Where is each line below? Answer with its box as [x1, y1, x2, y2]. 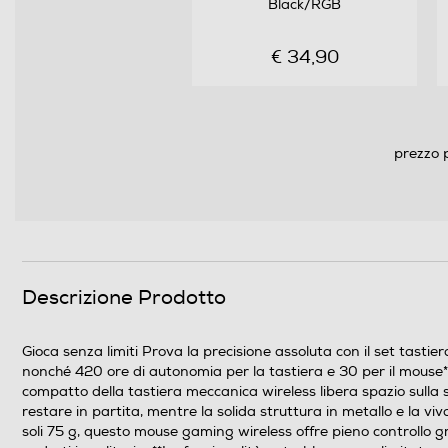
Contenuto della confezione [65, 248, 276, 269]
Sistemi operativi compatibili [65, 148, 284, 169]
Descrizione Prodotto [22, 284, 226, 310]
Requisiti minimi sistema [65, 192, 251, 213]
